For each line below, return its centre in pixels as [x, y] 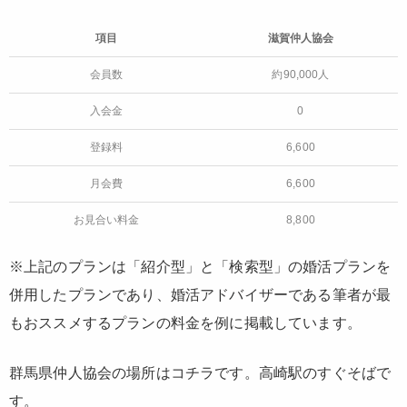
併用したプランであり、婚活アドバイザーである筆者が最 [200, 294]
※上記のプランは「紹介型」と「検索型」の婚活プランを [200, 266]
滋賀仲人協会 [301, 38]
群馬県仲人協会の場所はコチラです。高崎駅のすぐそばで [200, 372]
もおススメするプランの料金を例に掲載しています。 [185, 323]
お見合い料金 [106, 219]
